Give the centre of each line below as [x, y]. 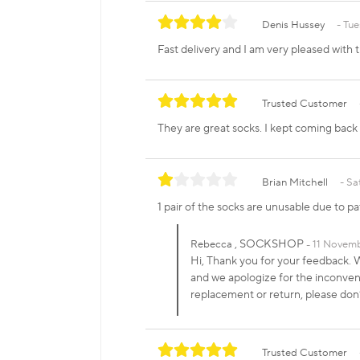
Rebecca [211, 245]
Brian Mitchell [295, 183]
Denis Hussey [293, 25]
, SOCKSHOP [269, 245]
